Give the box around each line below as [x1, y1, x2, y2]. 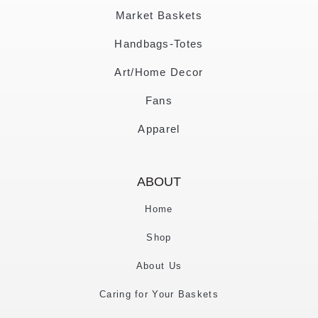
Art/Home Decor [114, 65, 204, 78]
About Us [136, 260, 182, 271]
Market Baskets [115, 9, 203, 21]
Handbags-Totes [114, 37, 204, 50]
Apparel [138, 122, 180, 135]
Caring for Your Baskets [99, 288, 219, 300]
